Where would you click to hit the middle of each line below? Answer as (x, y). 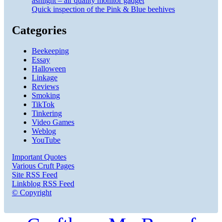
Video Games (53, 122)
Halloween (49, 69)
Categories (39, 30)
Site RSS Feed (35, 175)
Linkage (45, 78)
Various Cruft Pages (43, 166)
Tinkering (47, 113)
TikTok (43, 105)
